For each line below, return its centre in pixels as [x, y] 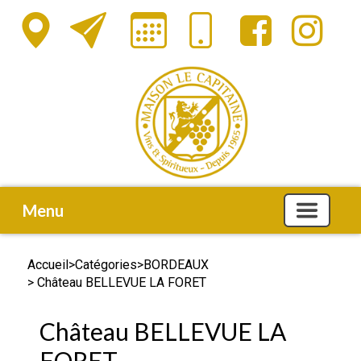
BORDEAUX [176, 265]
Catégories [106, 265]
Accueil [48, 265]
